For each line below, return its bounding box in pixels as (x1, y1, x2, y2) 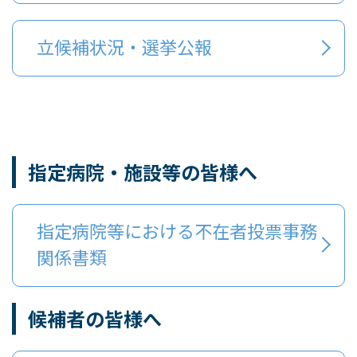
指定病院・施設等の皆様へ (24, 158, 257, 186)
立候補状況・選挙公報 (37, 33, 212, 59)
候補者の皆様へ (24, 304, 170, 332)
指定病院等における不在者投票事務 (37, 218, 317, 243)
